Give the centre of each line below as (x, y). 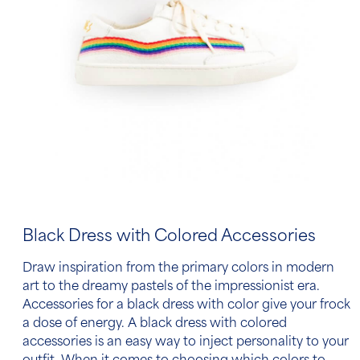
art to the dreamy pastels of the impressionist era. (171, 287)
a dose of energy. (75, 324)
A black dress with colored (207, 324)
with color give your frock (272, 305)
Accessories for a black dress (108, 305)
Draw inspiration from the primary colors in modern (178, 268)
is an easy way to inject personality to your (220, 342)
